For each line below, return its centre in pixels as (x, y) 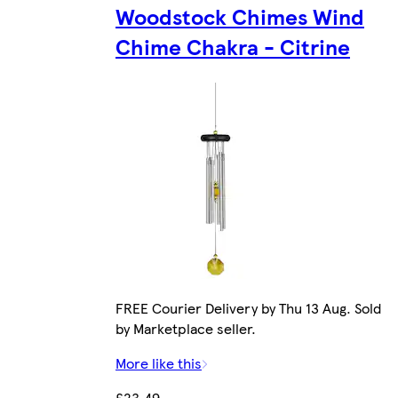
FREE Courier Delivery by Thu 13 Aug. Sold (248, 307)
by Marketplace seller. (186, 328)
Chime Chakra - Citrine (233, 46)
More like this (159, 362)
